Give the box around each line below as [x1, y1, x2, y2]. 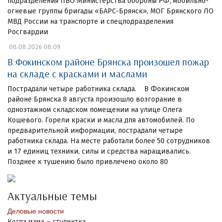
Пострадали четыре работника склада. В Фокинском [7, 85, 189, 94]
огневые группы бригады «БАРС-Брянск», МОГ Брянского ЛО [7, 7, 214, 16]
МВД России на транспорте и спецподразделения [7, 17, 173, 26]
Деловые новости [7, 207, 64, 216]
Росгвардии [7, 28, 48, 37]
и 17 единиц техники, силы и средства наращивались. [7, 147, 191, 156]
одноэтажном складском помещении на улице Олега [7, 106, 182, 114]
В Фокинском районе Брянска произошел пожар [7, 55, 209, 68]
